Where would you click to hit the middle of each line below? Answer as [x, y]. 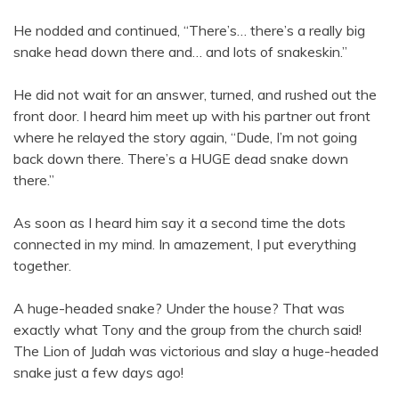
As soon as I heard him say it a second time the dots [179, 223]
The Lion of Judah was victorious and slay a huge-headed [196, 351]
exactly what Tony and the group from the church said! [187, 330]
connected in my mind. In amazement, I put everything [185, 244]
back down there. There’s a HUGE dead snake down [181, 159]
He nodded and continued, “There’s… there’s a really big [189, 31]
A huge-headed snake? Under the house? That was [179, 309]
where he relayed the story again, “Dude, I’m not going [185, 138]
